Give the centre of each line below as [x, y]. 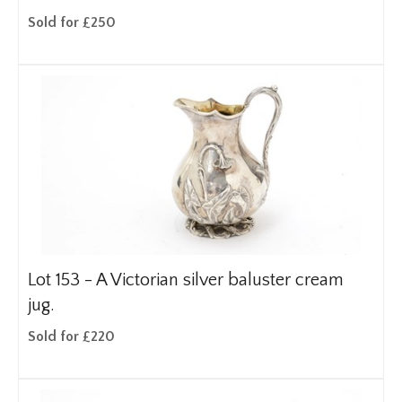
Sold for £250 [72, 22]
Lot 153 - [62, 280]
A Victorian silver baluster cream [220, 280]
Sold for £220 [71, 336]
